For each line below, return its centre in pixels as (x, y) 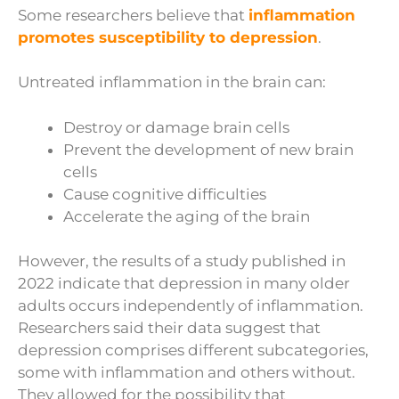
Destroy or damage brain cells (176, 127)
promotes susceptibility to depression (168, 37)
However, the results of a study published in (182, 261)
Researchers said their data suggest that (169, 328)
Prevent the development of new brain (208, 149)
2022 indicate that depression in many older (184, 284)
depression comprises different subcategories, (193, 350)
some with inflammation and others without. (187, 373)
